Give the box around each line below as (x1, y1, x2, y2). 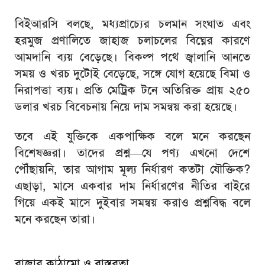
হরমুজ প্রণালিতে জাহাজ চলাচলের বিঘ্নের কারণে (15, 33, 250, 49)
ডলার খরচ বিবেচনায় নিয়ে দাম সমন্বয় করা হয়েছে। (15, 99, 237, 115)
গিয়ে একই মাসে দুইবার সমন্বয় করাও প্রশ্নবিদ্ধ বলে (15, 195, 250, 211)
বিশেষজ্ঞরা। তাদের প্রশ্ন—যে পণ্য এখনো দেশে (15, 145, 250, 161)
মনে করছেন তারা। (15, 211, 95, 227)
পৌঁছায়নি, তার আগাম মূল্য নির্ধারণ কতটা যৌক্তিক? (15, 161, 250, 177)
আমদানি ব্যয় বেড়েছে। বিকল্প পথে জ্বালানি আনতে (15, 49, 250, 65)
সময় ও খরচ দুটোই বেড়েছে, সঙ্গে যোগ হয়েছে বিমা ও (15, 66, 250, 82)
